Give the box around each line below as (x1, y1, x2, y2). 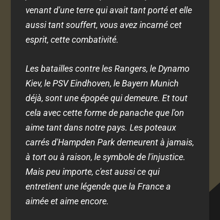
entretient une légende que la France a (26, 181, 171, 192)
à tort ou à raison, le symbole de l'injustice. (26, 152, 186, 163)
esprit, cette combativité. (26, 34, 119, 45)
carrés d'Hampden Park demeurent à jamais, (26, 137, 194, 148)
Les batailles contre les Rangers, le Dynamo (26, 63, 190, 74)
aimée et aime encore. (26, 196, 110, 207)
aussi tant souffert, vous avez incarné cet (26, 20, 182, 30)
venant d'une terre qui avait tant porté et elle (26, 5, 192, 16)
